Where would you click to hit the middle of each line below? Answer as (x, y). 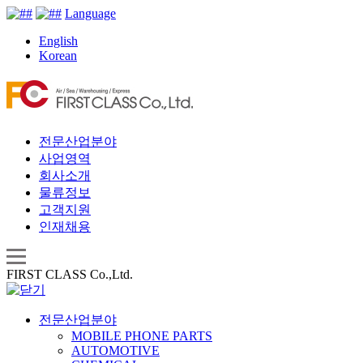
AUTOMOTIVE (115, 350)
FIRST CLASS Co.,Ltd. (70, 274)
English (58, 41)
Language (90, 13)
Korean (58, 56)
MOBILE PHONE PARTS (142, 335)
